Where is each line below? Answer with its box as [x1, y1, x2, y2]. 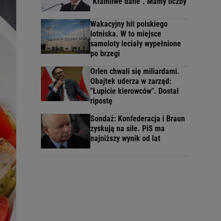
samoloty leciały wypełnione [90, 38, 181, 48]
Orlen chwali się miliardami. [90, 66, 180, 76]
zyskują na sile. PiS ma [90, 123, 165, 133]
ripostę [90, 96, 112, 106]
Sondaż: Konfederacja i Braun [90, 113, 185, 123]
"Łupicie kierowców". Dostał [90, 86, 179, 96]
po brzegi [90, 48, 120, 58]
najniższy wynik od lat [90, 133, 160, 143]
